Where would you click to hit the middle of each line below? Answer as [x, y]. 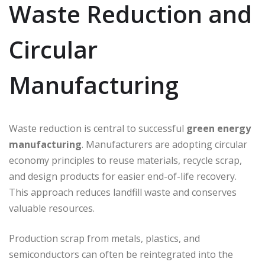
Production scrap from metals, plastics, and [104, 239]
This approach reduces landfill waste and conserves [123, 193]
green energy [219, 129]
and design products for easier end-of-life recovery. [123, 177]
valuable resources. [52, 209]
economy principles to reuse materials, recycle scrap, [125, 161]
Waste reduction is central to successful [98, 129]
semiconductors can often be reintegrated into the [121, 255]
